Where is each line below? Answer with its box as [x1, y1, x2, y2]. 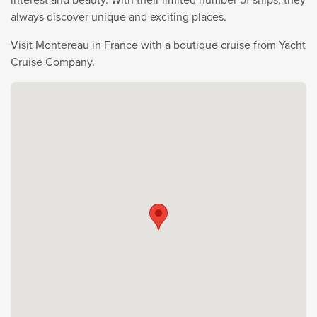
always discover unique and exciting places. [11, 8, 226, 25]
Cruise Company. [11, 54, 95, 70]
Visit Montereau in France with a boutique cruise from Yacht [11, 37, 306, 53]
